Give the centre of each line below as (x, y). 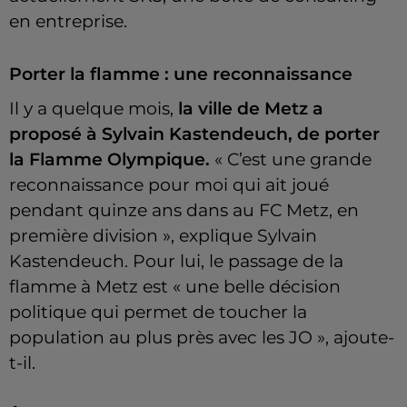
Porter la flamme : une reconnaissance (181, 74)
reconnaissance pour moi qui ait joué (169, 185)
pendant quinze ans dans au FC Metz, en (184, 211)
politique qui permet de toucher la (158, 313)
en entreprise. (70, 22)
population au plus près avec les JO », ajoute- (202, 338)
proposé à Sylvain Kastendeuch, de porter (194, 134)
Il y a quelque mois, (91, 109)
